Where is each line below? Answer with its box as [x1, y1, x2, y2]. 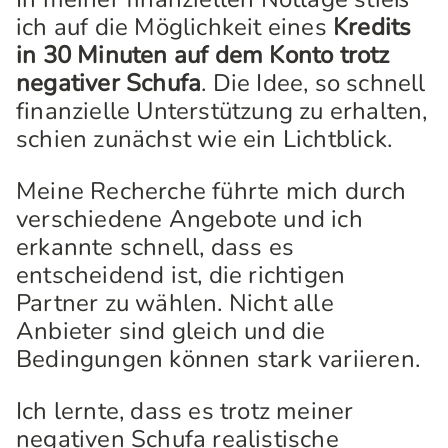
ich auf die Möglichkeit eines [16, 11, 333, 43]
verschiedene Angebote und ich [16, 203, 363, 235]
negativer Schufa [16, 67, 202, 99]
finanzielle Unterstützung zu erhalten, [16, 95, 428, 127]
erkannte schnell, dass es [16, 231, 294, 263]
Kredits [333, 11, 412, 43]
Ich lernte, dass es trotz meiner [16, 395, 354, 427]
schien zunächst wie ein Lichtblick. [16, 123, 393, 155]
